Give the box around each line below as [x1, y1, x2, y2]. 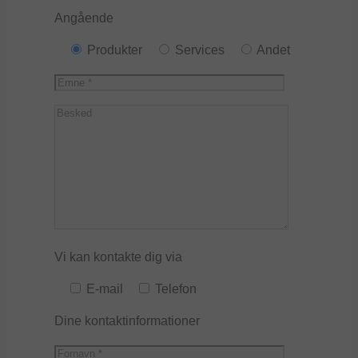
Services [175, 43, 225, 58]
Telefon [155, 282, 197, 296]
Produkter [87, 43, 142, 58]
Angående [54, 11, 113, 26]
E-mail [86, 282, 123, 296]
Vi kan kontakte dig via [54, 250, 182, 265]
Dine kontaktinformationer [54, 314, 200, 328]
